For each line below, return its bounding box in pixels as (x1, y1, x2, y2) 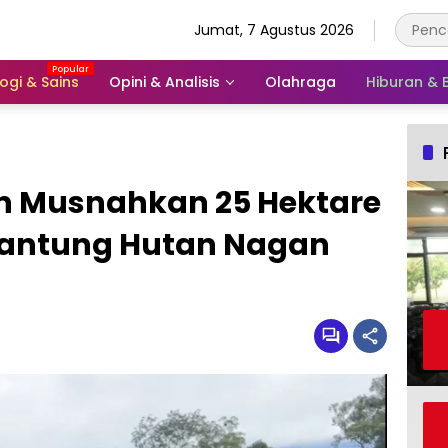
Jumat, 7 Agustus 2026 (194, 19, 354, 40)
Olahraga (265, 71, 336, 92)
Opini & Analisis (109, 71, 220, 92)
